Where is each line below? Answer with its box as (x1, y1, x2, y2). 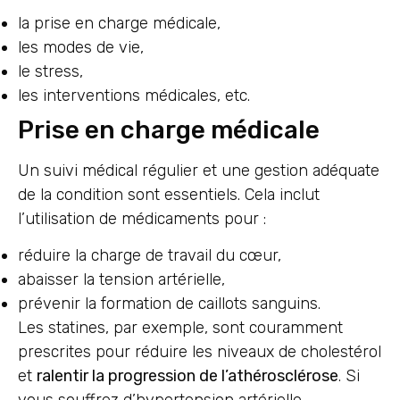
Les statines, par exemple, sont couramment (18, 318, 343, 338)
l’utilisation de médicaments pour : (18, 208, 266, 229)
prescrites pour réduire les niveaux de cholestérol (18, 342, 381, 362)
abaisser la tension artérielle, (18, 270, 225, 290)
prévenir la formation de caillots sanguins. (18, 294, 321, 314)
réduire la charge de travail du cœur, (18, 246, 281, 266)
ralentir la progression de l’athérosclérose (37, 366, 338, 387)
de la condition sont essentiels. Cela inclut (18, 184, 320, 204)
